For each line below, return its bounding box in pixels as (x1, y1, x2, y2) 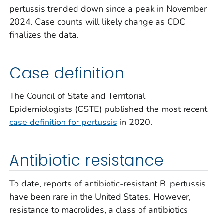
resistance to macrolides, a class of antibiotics (9, 203, 188, 216)
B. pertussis (160, 177, 206, 189)
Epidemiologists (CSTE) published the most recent (9, 103, 207, 115)
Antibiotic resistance (9, 150, 164, 171)
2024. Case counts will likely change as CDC (9, 15, 185, 28)
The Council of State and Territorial (9, 90, 145, 102)
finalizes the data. (9, 29, 78, 41)
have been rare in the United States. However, (9, 190, 191, 202)
